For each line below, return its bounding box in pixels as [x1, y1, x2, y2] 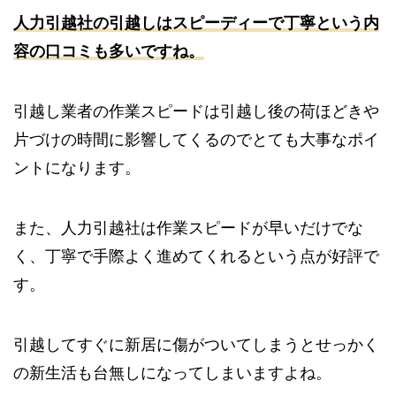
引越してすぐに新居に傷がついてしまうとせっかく [13, 335, 379, 354]
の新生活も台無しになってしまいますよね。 [13, 363, 331, 382]
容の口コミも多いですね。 [13, 42, 204, 61]
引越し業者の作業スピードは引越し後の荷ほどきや [13, 103, 379, 121]
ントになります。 [13, 159, 141, 178]
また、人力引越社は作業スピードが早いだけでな [13, 219, 363, 238]
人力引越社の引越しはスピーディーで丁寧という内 [13, 14, 379, 33]
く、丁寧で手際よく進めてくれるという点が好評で [13, 247, 379, 266]
